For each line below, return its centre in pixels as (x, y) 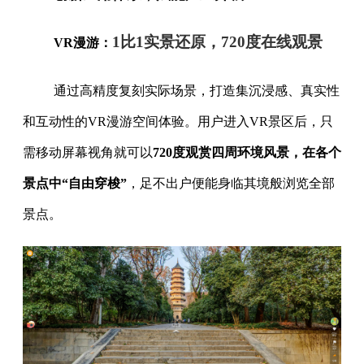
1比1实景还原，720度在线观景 (217, 41)
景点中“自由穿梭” (75, 183)
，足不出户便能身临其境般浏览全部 (231, 183)
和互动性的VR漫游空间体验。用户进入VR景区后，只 (178, 121)
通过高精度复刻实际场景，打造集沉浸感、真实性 (196, 90)
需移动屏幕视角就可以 (88, 152)
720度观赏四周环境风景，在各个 (247, 152)
